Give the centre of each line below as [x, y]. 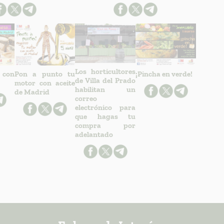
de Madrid [32, 92]
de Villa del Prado [105, 81]
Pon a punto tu [45, 74]
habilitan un [105, 90]
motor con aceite [45, 83]
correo [86, 99]
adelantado [94, 135]
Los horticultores [105, 72]
